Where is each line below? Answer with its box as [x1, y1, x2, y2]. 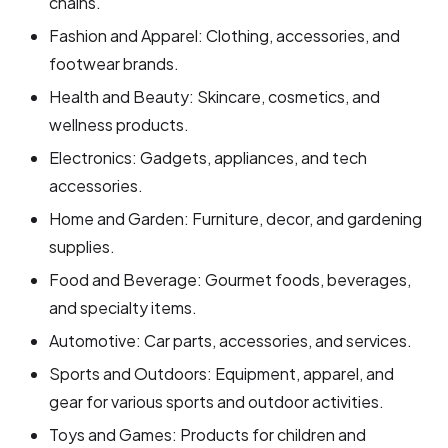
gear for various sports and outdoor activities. [49, 390, 385, 412]
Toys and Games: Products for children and [49, 423, 367, 445]
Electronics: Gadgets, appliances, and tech [49, 146, 368, 168]
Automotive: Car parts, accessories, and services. [49, 329, 413, 351]
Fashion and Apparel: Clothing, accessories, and [49, 24, 401, 46]
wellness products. [49, 113, 190, 135]
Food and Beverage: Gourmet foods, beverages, [49, 268, 412, 290]
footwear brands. [49, 52, 180, 74]
